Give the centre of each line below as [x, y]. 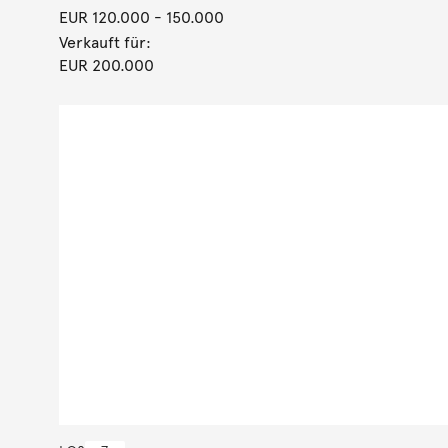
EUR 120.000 [104, 17]
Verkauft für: [104, 42]
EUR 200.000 [106, 65]
